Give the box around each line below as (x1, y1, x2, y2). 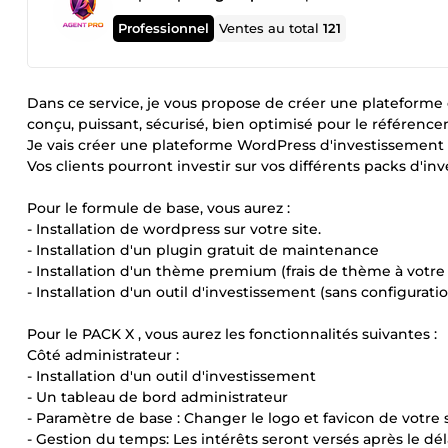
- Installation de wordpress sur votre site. (27, 220, 321, 238)
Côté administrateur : (27, 346, 179, 364)
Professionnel (118, 19, 210, 36)
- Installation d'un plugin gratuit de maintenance (27, 241, 379, 259)
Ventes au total (219, 20, 324, 36)
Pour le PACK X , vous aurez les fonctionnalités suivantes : (27, 325, 437, 343)
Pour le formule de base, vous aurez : (27, 199, 290, 217)
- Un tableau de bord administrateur (27, 388, 288, 406)
